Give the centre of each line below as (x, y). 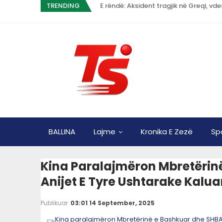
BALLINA (62, 132)
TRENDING (63, 6)
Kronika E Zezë (167, 132)
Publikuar (55, 203)
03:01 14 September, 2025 (112, 203)
